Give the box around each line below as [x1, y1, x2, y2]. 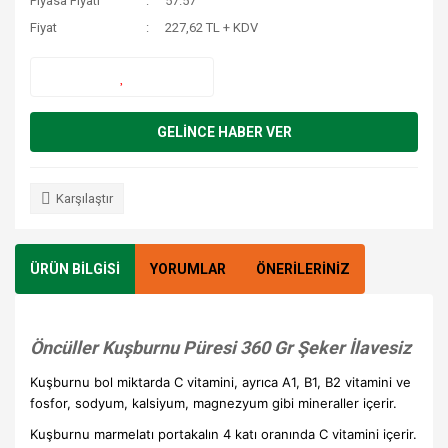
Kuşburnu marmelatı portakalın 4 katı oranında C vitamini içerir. [30, 426, 417, 442]
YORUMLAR [150, 260, 226, 277]
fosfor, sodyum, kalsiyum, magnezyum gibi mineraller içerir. [30, 395, 397, 411]
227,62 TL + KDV [165, 20, 259, 35]
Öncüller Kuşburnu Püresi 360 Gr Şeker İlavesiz [30, 337, 411, 358]
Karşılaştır [56, 191, 113, 206]
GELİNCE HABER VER [156, 123, 292, 140]
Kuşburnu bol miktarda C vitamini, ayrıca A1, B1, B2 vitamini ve [30, 374, 411, 390]
